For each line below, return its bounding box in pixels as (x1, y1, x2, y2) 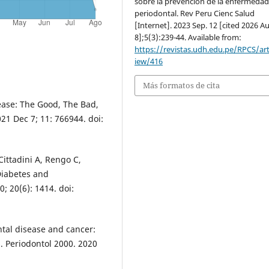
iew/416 (134, 56, 163, 67)
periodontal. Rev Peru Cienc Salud (134, 8, 255, 19)
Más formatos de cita (143, 80, 220, 91)
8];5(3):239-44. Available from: (134, 32, 242, 43)
